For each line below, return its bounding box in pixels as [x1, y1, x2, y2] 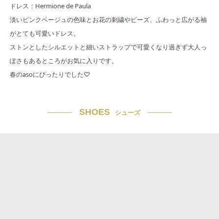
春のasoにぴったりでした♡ [10, 70, 90, 79]
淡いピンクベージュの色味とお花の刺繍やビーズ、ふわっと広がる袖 [10, 15, 207, 24]
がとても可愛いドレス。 [10, 29, 80, 38]
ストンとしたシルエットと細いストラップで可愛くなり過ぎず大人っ [10, 43, 207, 52]
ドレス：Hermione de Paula [10, 1, 91, 11]
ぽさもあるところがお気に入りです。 [10, 56, 118, 66]
